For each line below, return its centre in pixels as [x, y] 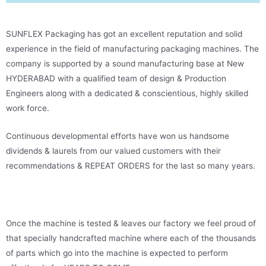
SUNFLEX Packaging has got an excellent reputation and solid [124, 34]
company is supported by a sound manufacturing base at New [125, 64]
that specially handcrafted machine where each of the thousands [131, 238]
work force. [28, 108]
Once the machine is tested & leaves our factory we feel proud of [131, 223]
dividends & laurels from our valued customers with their [113, 151]
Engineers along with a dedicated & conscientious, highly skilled [127, 93]
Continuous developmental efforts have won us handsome [118, 136]
